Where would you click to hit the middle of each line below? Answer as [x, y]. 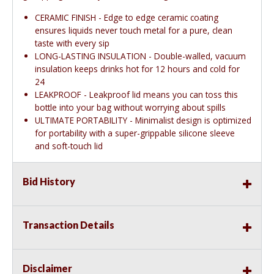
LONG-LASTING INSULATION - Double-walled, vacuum [140, 56]
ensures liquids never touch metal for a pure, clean [134, 31]
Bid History [49, 182]
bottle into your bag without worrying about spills [130, 108]
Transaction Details [68, 225]
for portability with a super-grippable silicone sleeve [135, 133]
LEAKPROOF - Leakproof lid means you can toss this [136, 95]
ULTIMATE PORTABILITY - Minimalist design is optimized [143, 120]
